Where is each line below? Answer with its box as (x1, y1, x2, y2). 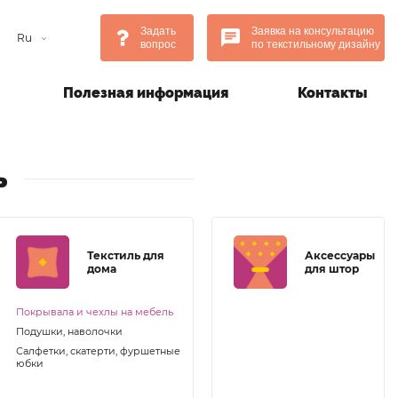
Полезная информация (63, 84, 229, 101)
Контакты (297, 84, 367, 101)
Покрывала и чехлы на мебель (16, 305, 174, 318)
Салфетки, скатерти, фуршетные (16, 344, 181, 357)
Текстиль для (87, 248, 165, 262)
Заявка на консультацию (251, 24, 374, 37)
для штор (304, 261, 359, 275)
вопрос (140, 37, 176, 51)
